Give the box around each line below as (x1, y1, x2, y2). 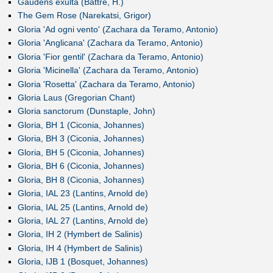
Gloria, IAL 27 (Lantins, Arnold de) (17, 215, 148, 225)
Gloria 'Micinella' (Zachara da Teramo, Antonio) (17, 65, 199, 76)
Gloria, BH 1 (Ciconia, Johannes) (17, 119, 144, 130)
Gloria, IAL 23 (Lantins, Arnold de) (17, 188, 148, 199)
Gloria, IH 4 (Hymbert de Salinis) (17, 243, 143, 253)
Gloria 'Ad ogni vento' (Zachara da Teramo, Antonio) (17, 24, 218, 34)
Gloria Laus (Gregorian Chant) (17, 93, 135, 102)
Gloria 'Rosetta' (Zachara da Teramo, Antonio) (17, 79, 195, 89)
